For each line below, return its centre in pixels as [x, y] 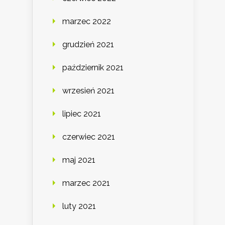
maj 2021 [79, 160]
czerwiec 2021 [89, 137]
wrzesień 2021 [88, 91]
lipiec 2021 [82, 114]
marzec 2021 [86, 183]
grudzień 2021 [88, 45]
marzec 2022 [87, 22]
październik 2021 [93, 68]
